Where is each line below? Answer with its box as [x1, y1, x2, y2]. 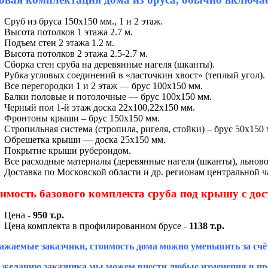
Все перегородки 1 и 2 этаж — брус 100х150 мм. [4, 80, 203, 91]
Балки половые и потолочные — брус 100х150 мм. [4, 91, 212, 102]
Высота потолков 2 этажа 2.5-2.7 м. [4, 48, 148, 59]
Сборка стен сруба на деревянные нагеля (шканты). [4, 59, 215, 69]
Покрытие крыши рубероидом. [4, 145, 131, 156]
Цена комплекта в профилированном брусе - [4, 220, 189, 231]
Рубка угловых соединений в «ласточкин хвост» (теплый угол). [4, 69, 265, 80]
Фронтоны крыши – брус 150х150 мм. [4, 112, 160, 123]
